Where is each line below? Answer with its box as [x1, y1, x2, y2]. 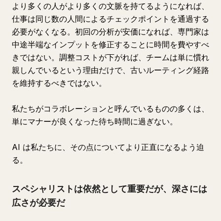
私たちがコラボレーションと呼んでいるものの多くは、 [12, 104, 209, 113]
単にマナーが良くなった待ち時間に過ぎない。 [12, 116, 178, 126]
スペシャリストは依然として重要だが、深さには [12, 184, 207, 194]
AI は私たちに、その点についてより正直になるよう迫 [12, 142, 204, 152]
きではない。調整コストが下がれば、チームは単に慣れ [12, 52, 209, 62]
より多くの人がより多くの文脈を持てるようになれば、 [12, 1, 209, 11]
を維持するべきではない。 [12, 78, 107, 88]
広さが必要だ [12, 197, 65, 208]
